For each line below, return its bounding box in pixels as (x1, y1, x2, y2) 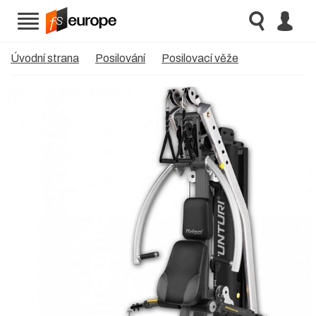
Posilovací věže (162, 52, 238, 65)
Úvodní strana (11, 52, 79, 65)
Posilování (95, 52, 145, 65)
